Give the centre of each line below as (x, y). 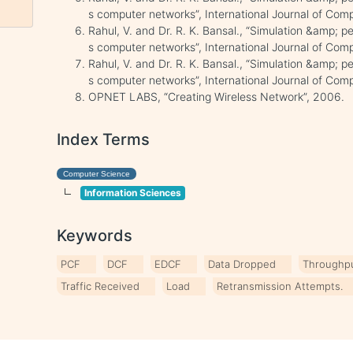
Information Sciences (133, 193)
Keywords (95, 236)
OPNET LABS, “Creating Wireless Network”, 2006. (217, 97)
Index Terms (104, 139)
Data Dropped (242, 264)
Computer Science (97, 174)
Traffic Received (100, 286)
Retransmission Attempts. (280, 286)
